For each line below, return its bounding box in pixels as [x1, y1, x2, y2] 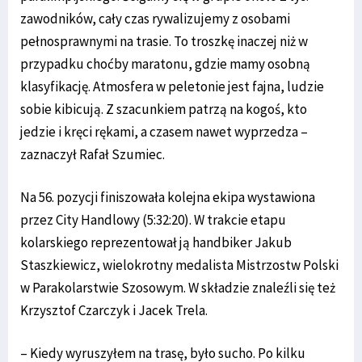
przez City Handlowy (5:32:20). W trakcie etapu [20, 210, 286, 229]
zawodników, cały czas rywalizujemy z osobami [20, 9, 290, 27]
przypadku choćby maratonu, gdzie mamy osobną [20, 54, 310, 73]
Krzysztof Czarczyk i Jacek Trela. [20, 301, 208, 319]
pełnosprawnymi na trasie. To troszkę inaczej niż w [20, 32, 308, 50]
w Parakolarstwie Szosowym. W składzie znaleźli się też [20, 278, 335, 297]
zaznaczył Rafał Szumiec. [20, 145, 165, 163]
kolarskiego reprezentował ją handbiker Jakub [20, 233, 292, 251]
